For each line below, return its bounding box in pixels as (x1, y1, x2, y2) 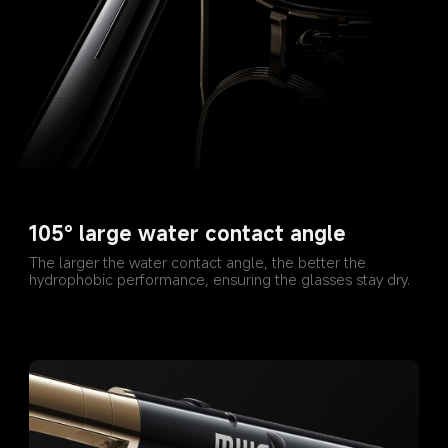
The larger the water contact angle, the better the (29, 251, 371, 272)
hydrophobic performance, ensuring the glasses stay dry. (29, 268, 411, 289)
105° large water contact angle (29, 219, 347, 248)
